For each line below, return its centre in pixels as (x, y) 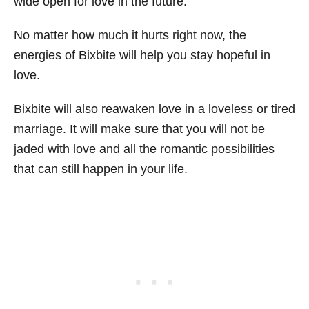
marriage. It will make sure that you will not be (139, 129)
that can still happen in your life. (101, 169)
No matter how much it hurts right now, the (130, 35)
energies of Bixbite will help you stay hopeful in (142, 55)
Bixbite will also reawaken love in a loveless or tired (154, 109)
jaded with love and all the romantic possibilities (144, 149)
